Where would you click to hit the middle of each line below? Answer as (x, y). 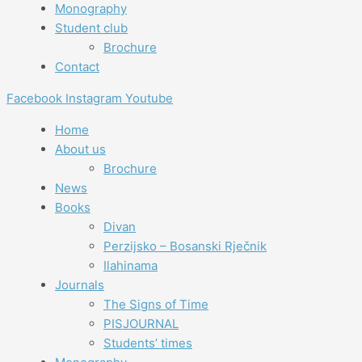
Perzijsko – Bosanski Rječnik (185, 246)
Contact (77, 66)
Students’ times (148, 343)
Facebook (34, 98)
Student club (91, 27)
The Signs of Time (156, 304)
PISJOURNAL (141, 323)
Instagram (94, 98)
